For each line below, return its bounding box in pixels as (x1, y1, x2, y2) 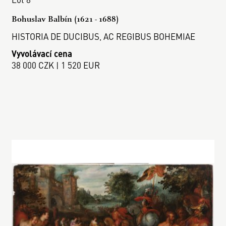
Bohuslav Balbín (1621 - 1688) (12, 13, 119, 24)
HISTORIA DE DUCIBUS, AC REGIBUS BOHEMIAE (12, 30, 196, 42)
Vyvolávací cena (12, 47, 73, 60)
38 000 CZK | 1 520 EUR (12, 59, 100, 71)
